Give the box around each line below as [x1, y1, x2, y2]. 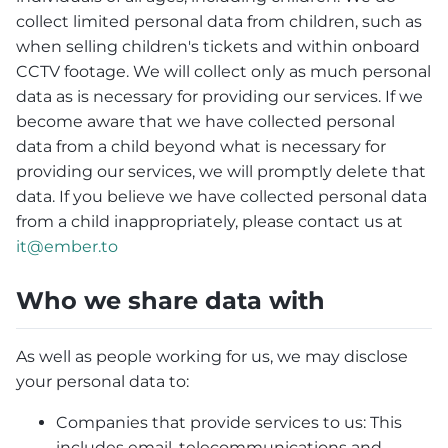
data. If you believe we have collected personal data [16, 187, 427, 207]
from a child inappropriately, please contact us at [16, 212, 403, 232]
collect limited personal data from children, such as [16, 12, 422, 32]
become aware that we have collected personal [16, 112, 395, 132]
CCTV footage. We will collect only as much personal [16, 62, 431, 82]
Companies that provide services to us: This [56, 412, 402, 432]
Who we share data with [16, 285, 325, 315]
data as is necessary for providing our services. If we [16, 87, 423, 107]
